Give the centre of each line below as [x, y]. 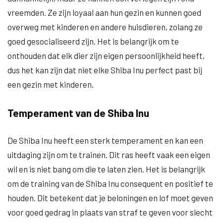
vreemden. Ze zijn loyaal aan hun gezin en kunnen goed [104, 12]
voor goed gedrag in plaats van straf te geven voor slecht [110, 212]
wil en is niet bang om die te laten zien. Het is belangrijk [106, 169]
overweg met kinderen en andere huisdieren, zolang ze [105, 27]
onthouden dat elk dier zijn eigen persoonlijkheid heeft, [106, 55]
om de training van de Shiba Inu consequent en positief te [110, 183]
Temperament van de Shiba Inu [78, 113]
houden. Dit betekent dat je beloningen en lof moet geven [110, 198]
